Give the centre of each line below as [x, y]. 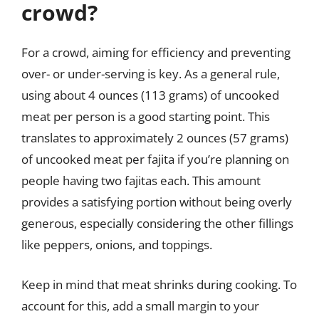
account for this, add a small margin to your [140, 305]
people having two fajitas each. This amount [141, 181]
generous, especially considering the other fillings [157, 223]
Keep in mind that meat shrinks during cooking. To [159, 284]
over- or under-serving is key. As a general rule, [151, 74]
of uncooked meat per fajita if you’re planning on [155, 159]
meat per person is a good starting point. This [146, 116]
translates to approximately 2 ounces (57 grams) [155, 138]
